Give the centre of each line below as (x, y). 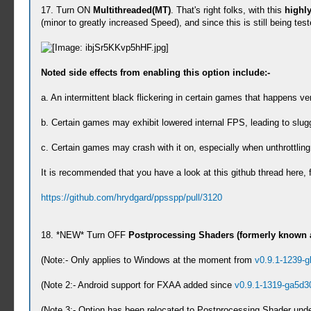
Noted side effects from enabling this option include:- (155, 73)
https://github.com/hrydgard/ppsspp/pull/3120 (131, 197)
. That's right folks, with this (227, 10)
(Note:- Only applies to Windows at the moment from (148, 260)
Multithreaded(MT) (132, 10)
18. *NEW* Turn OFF (84, 235)
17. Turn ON (67, 10)
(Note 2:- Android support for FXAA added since (137, 285)
